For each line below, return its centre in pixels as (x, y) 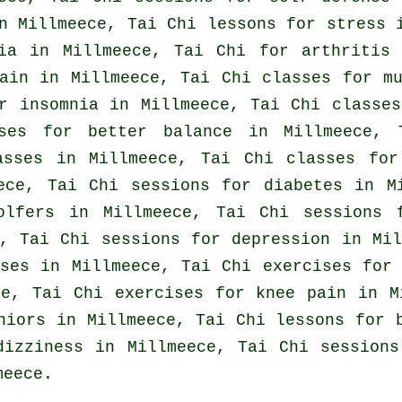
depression (281, 240)
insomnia (59, 105)
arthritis (346, 52)
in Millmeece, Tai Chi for (159, 52)
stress (356, 25)
